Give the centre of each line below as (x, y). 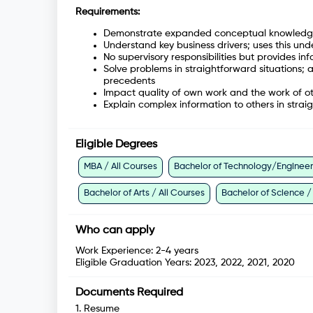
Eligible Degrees (116, 145)
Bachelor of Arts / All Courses (144, 194)
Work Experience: (116, 251)
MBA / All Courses (121, 167)
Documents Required (129, 293)
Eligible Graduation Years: (133, 263)
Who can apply (115, 231)
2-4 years (177, 251)
